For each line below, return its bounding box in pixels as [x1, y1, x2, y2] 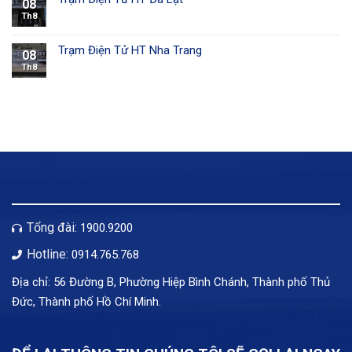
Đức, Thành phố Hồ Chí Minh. [12, 295, 161, 310]
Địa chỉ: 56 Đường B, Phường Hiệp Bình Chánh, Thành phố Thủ [12, 275, 330, 290]
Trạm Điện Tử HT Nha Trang [58, 42, 202, 57]
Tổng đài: [24, 219, 80, 235]
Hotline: [24, 247, 71, 262]
